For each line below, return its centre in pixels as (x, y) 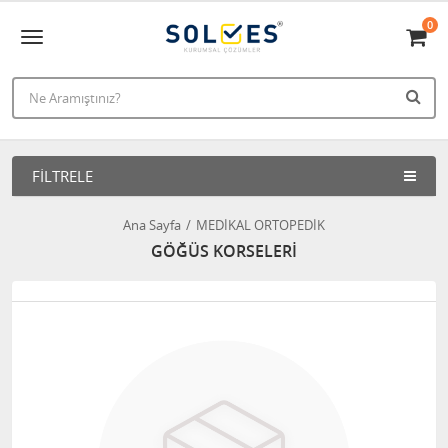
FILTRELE (62, 176)
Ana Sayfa (152, 225)
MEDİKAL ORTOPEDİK (260, 225)
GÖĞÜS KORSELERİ (224, 251)
